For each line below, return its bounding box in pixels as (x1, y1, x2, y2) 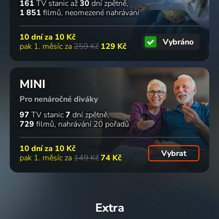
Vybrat (161, 148, 186, 159)
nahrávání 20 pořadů (58, 119, 129, 130)
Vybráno (163, 36, 194, 47)
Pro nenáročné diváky (20, 94, 98, 105)
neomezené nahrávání (65, 7, 139, 19)
